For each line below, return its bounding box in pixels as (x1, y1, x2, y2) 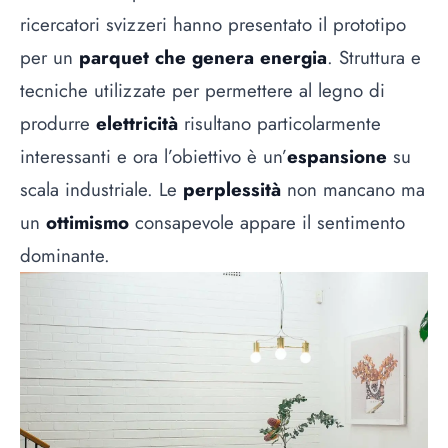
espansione (287, 142, 387, 170)
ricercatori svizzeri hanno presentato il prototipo (20, 10, 406, 38)
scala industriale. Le (20, 175, 183, 203)
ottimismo (46, 208, 129, 236)
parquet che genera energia (79, 43, 327, 71)
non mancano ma (281, 175, 425, 203)
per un (20, 43, 79, 71)
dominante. (20, 241, 110, 269)
